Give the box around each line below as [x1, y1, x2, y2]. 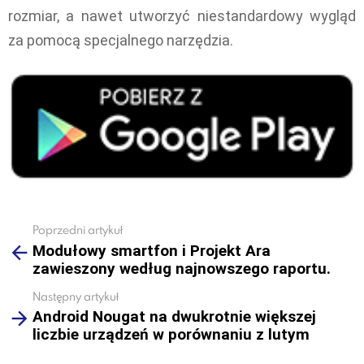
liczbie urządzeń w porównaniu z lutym [32, 325, 310, 344]
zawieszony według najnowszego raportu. [32, 258, 331, 278]
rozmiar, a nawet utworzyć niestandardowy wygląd [8, 7, 356, 25]
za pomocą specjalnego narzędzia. [8, 32, 233, 50]
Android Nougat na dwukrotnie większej [32, 307, 316, 327]
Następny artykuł [32, 288, 119, 304]
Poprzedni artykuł [32, 222, 123, 238]
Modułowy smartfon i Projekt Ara [32, 240, 271, 260]
